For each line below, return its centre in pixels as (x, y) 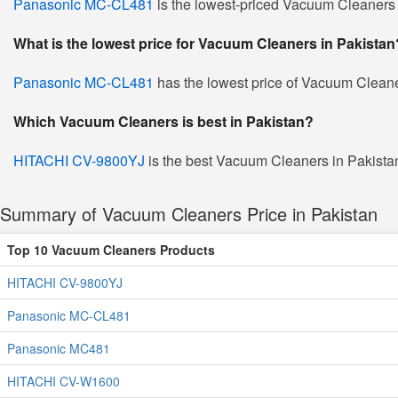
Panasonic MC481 (59, 348)
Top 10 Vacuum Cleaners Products (111, 250)
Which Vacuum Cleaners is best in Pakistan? (163, 121)
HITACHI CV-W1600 (64, 381)
